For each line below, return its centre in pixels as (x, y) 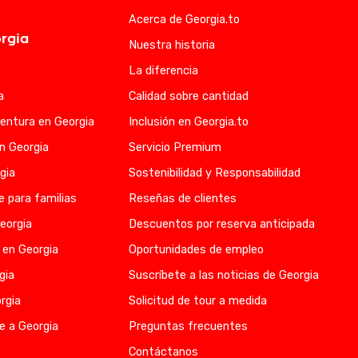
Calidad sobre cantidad (188, 96)
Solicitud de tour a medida (197, 301)
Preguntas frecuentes (188, 326)
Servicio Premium (175, 147)
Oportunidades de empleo (196, 250)
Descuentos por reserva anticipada (221, 224)
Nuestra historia (171, 45)
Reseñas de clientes (182, 199)
